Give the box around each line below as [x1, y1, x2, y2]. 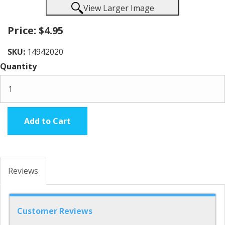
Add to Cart [24, 115, 71, 127]
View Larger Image [83, 2, 154, 14]
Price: [8, 23, 36, 37]
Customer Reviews [17, 205, 92, 216]
